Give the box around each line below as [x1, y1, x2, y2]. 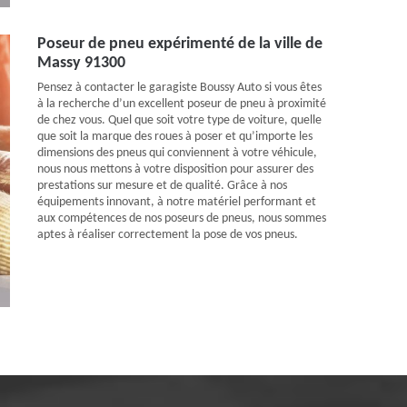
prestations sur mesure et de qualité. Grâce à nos [37, 179, 287, 193]
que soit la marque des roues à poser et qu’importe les [37, 130, 313, 144]
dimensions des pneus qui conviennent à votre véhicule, [37, 146, 317, 160]
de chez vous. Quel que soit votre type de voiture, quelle [37, 114, 322, 127]
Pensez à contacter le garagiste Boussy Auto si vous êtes [37, 81, 322, 94]
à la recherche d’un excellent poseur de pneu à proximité [37, 97, 326, 111]
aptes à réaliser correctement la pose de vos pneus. [37, 228, 298, 242]
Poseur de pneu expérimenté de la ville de [37, 35, 323, 53]
